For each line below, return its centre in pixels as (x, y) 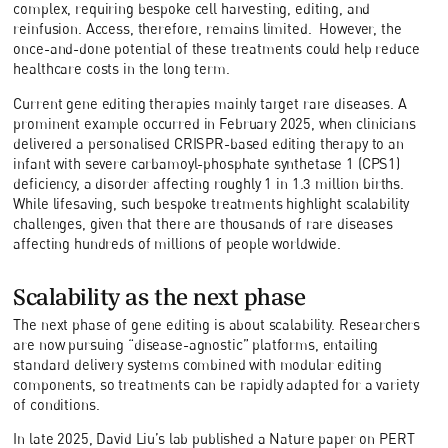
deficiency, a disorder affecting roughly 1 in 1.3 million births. (209, 183)
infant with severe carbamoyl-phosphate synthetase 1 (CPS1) (207, 163)
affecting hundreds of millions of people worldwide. (177, 243)
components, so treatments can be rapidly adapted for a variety (216, 384)
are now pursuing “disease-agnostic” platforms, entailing (196, 344)
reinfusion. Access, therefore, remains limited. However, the (207, 29)
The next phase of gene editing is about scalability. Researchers (217, 324)
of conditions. (56, 404)
